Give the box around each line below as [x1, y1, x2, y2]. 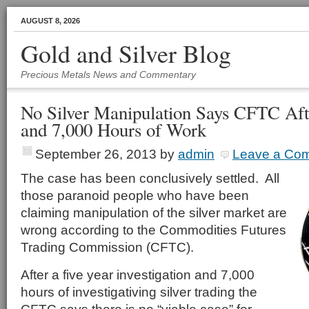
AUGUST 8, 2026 [21, 17, 80, 25]
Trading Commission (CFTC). [21, 239, 194, 255]
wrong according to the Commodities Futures [21, 222, 286, 237]
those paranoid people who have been [21, 188, 249, 203]
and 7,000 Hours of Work [21, 117, 206, 142]
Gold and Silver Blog [21, 37, 231, 70]
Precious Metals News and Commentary [21, 69, 196, 80]
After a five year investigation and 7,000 [21, 267, 255, 282]
